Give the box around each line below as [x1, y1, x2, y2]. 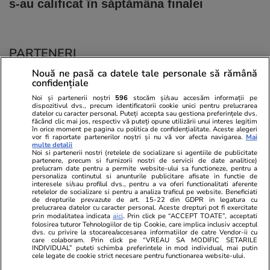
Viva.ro [18, 206, 44, 218]
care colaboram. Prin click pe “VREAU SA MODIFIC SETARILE [32, 235, 257, 245]
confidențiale [32, 76, 89, 90]
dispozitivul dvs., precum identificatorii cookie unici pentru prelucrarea [32, 101, 257, 110]
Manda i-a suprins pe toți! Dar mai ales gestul [18, 231, 189, 243]
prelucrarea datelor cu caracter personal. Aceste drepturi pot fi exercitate [32, 202, 257, 212]
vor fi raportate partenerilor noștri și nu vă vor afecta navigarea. [32, 132, 243, 142]
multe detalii [32, 140, 73, 149]
